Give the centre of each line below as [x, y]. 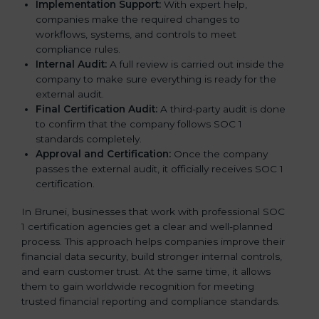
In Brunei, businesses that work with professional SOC [153, 212]
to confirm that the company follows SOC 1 [139, 124]
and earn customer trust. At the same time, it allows [146, 272]
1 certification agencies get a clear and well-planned [147, 227]
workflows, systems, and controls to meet [136, 35]
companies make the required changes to [138, 20]
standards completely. [89, 139]
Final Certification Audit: [96, 109]
